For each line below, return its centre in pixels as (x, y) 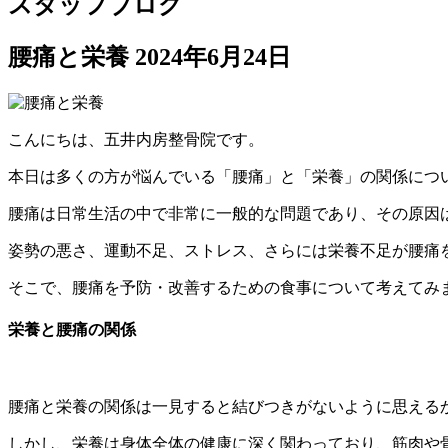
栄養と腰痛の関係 (72, 330)
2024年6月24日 (213, 57)
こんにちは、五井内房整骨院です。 (136, 140)
